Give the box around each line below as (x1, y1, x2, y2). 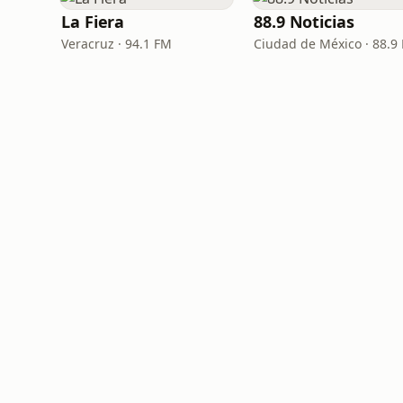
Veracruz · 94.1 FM (61, 35, 172, 52)
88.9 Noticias (254, 11, 354, 32)
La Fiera (61, 11, 125, 32)
